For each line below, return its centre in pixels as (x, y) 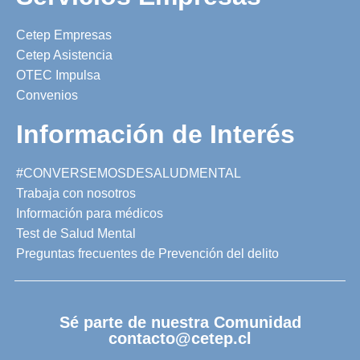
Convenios (47, 95)
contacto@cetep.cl (180, 338)
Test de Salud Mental (76, 233)
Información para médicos (90, 213)
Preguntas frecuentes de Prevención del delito (147, 253)
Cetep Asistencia (64, 55)
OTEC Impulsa (58, 75)
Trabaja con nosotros (76, 193)
